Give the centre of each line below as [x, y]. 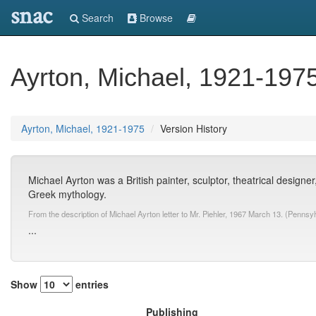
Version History [194, 128]
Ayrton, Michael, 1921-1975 [83, 128]
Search [96, 18]
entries [91, 284]
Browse [155, 18]
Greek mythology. [67, 194]
